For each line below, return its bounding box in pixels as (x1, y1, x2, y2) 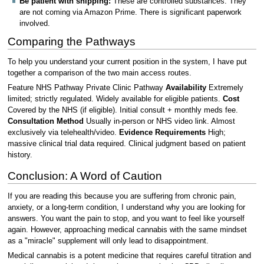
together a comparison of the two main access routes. (7, 68, 192, 77)
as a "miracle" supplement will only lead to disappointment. (7, 236, 209, 245)
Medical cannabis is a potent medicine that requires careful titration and (7, 251, 251, 260)
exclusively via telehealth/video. (7, 128, 119, 137)
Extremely (206, 84, 243, 92)
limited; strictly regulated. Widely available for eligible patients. (7, 95, 223, 103)
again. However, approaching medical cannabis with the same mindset (7, 225, 247, 234)
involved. (19, 19, 50, 28)
